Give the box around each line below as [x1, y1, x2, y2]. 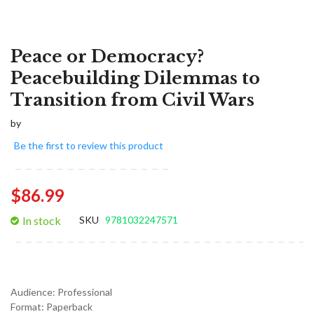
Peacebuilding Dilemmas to [11, 68, 260, 88]
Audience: [11, 285, 57, 298]
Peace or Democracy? [11, 46, 204, 67]
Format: [11, 300, 46, 313]
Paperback [46, 300, 93, 313]
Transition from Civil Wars [11, 90, 254, 110]
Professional [57, 285, 112, 298]
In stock [22, 213, 61, 227]
